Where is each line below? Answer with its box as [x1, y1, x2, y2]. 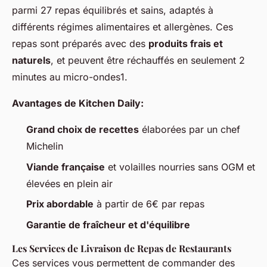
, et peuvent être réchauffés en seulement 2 [51, 54, 245, 67]
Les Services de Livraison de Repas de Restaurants [12, 241, 231, 254]
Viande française [26, 160, 105, 173]
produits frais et [148, 38, 223, 50]
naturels [12, 54, 51, 67]
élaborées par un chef [139, 123, 240, 136]
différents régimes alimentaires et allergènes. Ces [12, 21, 233, 33]
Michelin [26, 140, 63, 153]
